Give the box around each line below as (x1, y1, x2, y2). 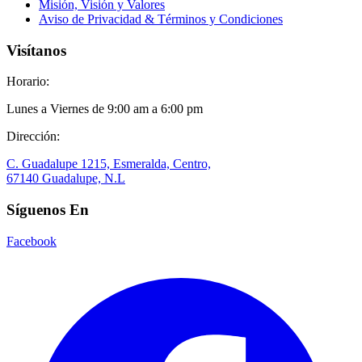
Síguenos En (6, 201, 89, 219)
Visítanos (6, 41, 66, 59)
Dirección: (6, 129, 60, 144)
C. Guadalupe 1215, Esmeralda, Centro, (6, 157, 211, 171)
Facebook (6, 234, 57, 248)
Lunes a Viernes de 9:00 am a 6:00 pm (6, 102, 203, 116)
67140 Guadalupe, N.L (6, 171, 125, 186)
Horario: (6, 74, 49, 89)
